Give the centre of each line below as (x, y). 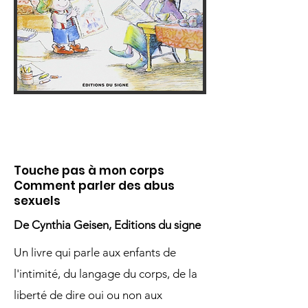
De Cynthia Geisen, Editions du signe (107, 225)
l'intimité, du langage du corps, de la (106, 274)
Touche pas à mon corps (89, 170)
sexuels (37, 201)
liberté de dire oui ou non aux (88, 295)
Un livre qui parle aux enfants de (95, 252)
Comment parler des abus (94, 186)
